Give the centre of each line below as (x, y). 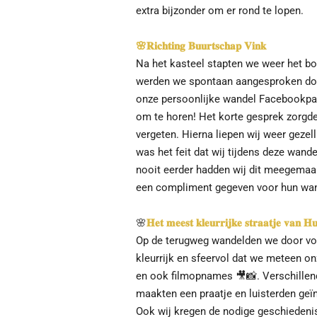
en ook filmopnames (186, 276)
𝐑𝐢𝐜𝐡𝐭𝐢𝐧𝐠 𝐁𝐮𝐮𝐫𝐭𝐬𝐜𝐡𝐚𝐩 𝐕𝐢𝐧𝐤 (206, 46)
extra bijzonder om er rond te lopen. (220, 10)
